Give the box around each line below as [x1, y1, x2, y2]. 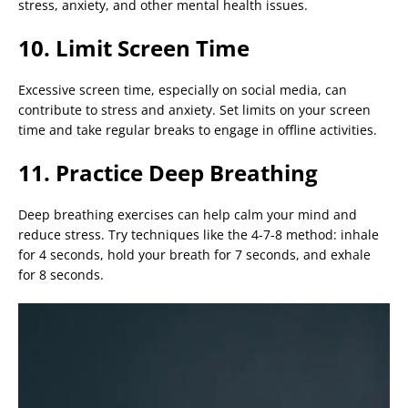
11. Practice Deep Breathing [18, 158, 318, 189]
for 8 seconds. [18, 266, 104, 284]
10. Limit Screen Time [18, 33, 250, 64]
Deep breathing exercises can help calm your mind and [18, 206, 357, 224]
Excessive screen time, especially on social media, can [18, 81, 347, 99]
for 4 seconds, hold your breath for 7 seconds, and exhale [18, 246, 371, 264]
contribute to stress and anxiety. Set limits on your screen [18, 101, 371, 119]
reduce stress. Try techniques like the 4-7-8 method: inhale [18, 226, 379, 244]
